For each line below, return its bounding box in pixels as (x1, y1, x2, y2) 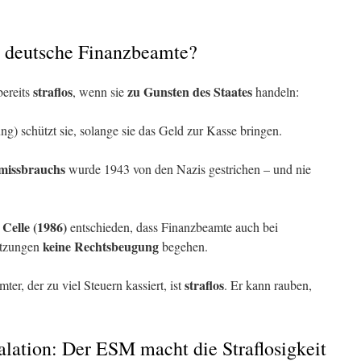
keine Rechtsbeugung (43, 237, 159, 255)
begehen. (159, 238, 208, 255)
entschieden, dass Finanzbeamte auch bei (67, 218, 278, 235)
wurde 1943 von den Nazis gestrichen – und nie (65, 160, 311, 177)
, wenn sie (73, 83, 127, 100)
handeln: (252, 83, 299, 100)
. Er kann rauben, (224, 276, 312, 293)
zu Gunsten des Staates (127, 82, 252, 101)
